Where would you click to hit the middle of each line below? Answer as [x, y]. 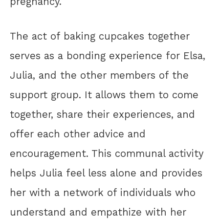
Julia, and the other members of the [99, 75]
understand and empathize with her [98, 212]
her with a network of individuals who [103, 192]
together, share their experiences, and [102, 114]
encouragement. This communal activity [107, 153]
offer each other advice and [78, 134]
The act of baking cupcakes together [100, 36]
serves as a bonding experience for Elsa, [108, 55]
